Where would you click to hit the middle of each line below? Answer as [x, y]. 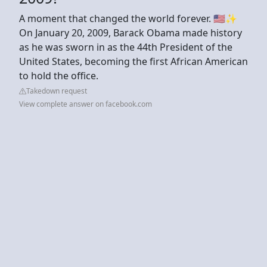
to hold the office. [59, 75]
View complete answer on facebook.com [86, 104]
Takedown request [57, 91]
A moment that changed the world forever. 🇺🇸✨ [128, 18]
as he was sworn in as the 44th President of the [126, 47]
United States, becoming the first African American [133, 61]
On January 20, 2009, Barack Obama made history [131, 32]
